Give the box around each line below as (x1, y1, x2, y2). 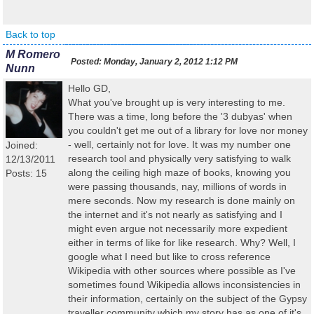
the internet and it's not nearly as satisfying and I (68, 209, 282, 220)
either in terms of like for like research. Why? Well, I (68, 237, 296, 248)
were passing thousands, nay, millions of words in (68, 181, 287, 192)
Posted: (71, 57, 102, 67)
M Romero (6, 48, 60, 60)
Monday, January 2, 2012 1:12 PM (102, 57, 238, 67)
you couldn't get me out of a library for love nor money (68, 125, 308, 136)
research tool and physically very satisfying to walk (68, 153, 291, 164)
